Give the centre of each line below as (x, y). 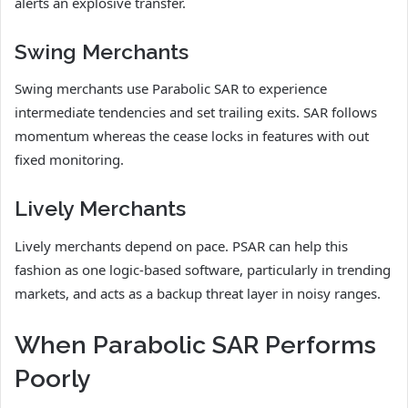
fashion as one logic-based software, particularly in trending (203, 269)
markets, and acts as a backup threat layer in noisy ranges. (198, 293)
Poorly (53, 378)
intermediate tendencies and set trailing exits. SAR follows (196, 112)
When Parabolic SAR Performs (195, 344)
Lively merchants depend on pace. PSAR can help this (181, 245)
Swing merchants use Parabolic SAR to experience (171, 89)
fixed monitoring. (69, 160)
